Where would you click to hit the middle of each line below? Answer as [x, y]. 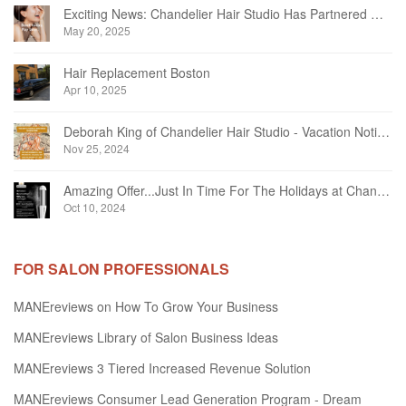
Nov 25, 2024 [97, 148]
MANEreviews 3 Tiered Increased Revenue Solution [162, 368]
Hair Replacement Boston [137, 72]
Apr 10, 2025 [95, 89]
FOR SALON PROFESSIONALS [121, 269]
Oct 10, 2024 [95, 207]
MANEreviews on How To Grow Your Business [146, 306]
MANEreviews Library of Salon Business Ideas [146, 337]
